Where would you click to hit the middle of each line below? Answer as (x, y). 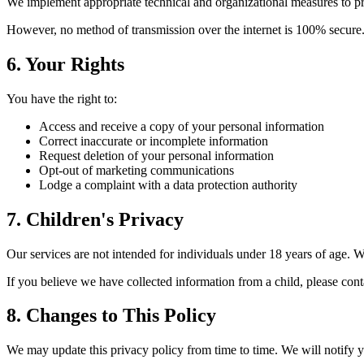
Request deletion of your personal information (156, 155)
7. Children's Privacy (95, 219)
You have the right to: (62, 98)
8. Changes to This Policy (111, 316)
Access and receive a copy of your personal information (182, 126)
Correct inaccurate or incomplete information (154, 141)
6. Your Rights (65, 64)
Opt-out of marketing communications (136, 170)
